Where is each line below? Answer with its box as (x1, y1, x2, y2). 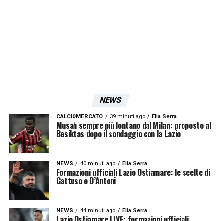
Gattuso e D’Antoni (56, 174, 116, 186)
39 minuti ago (110, 113, 145, 120)
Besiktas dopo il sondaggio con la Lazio (56, 127, 181, 140)
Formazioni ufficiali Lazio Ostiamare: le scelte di (56, 166, 210, 178)
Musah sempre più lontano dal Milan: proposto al (56, 119, 211, 131)
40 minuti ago (80, 160, 115, 167)
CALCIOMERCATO (56, 113, 103, 120)
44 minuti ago (80, 207, 115, 214)
